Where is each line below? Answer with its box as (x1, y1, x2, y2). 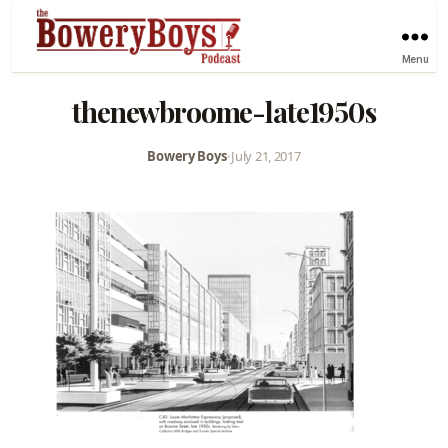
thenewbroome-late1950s (72, 92, 376, 130)
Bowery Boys (147, 146, 227, 165)
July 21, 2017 (231, 146, 301, 165)
